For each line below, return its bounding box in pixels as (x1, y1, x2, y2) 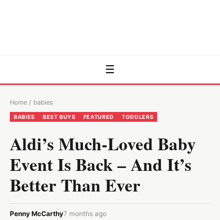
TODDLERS (122, 113, 154, 120)
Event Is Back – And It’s (10, 151, 192, 177)
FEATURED (83, 113, 114, 120)
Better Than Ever (10, 172, 140, 197)
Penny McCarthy (10, 209, 63, 218)
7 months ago (63, 209, 107, 218)
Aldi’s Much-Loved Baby (10, 131, 196, 156)
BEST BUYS (42, 113, 76, 120)
